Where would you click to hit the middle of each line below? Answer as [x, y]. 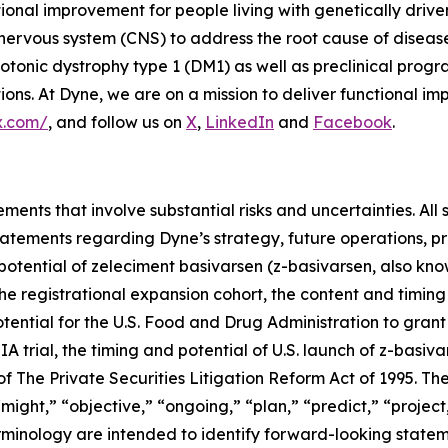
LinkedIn [239, 122]
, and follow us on [117, 122]
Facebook [352, 122]
